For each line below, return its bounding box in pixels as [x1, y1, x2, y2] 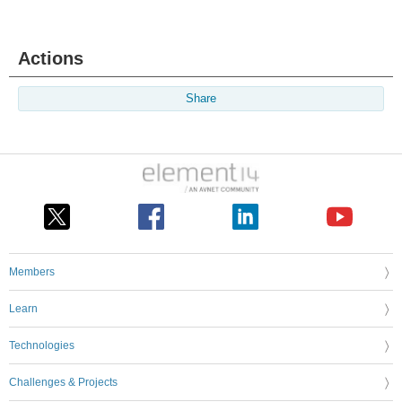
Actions [18, 48, 83, 68]
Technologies [9, 338, 74, 352]
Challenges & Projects [9, 375, 118, 389]
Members [9, 265, 55, 278]
